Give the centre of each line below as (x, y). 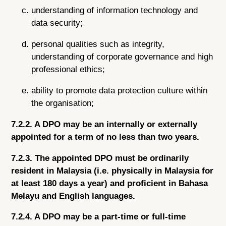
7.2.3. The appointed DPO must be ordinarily (100, 158)
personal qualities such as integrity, (98, 44)
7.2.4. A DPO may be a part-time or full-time (99, 217)
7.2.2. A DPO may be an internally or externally (104, 124)
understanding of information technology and (115, 11)
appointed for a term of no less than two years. (105, 137)
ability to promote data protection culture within (120, 90)
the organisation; (63, 103)
